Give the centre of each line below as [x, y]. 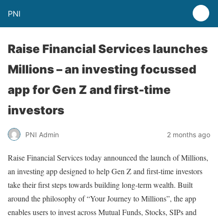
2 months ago [189, 134]
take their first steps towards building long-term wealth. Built [100, 185]
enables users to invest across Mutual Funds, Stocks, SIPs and [102, 212]
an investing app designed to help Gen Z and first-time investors [105, 171]
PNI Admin [42, 134]
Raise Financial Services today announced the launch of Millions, [108, 157]
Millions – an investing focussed [102, 69]
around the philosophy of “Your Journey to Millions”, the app [102, 198]
